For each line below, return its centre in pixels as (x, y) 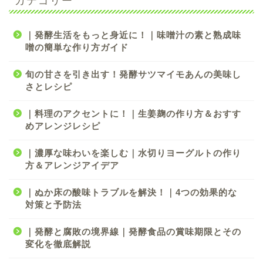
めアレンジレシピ (63, 126)
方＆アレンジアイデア (72, 165)
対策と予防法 (53, 204)
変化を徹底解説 (58, 244)
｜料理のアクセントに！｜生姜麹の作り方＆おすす (133, 113)
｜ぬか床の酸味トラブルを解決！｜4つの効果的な (131, 192)
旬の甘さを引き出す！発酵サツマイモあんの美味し (133, 74)
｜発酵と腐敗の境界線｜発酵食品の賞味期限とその (133, 231)
